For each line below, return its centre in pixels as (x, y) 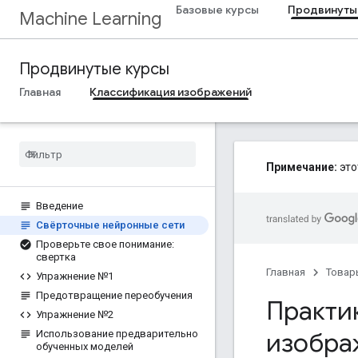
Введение (60, 206)
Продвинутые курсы (94, 69)
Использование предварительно (117, 334)
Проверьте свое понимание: (105, 244)
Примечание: (302, 167)
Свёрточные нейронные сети (110, 225)
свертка (56, 257)
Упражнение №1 (75, 276)
